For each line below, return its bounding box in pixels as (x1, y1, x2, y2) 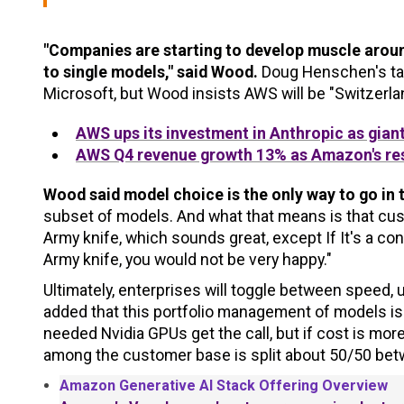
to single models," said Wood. (43, 62, 258, 82)
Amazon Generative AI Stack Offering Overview (59, 377, 388, 395)
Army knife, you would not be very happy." (43, 250, 332, 270)
